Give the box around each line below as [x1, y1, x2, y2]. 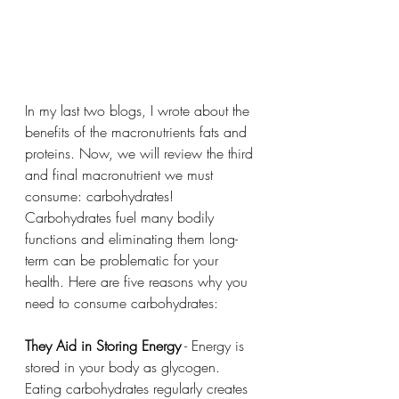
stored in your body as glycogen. [25, 356, 224, 377]
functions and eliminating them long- [25, 228, 238, 248]
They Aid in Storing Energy [25, 335, 181, 355]
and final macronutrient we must [25, 164, 217, 184]
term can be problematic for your [25, 249, 223, 270]
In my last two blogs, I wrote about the [25, 100, 254, 120]
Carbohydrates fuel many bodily [25, 207, 218, 227]
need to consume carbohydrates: [25, 292, 218, 313]
